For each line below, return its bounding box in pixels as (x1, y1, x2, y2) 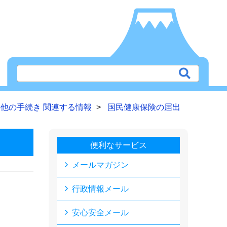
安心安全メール (72, 208, 129, 217)
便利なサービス (90, 141, 147, 149)
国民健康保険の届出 (107, 103, 180, 111)
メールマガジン (72, 161, 129, 169)
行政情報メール (72, 184, 129, 193)
